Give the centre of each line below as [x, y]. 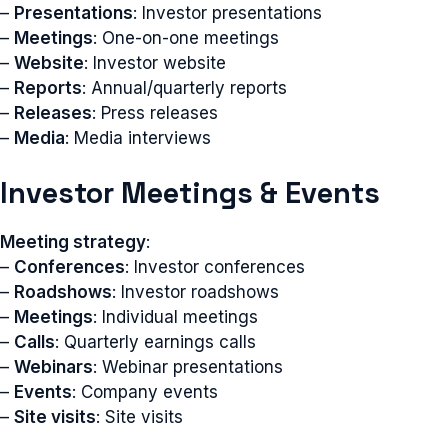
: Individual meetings [175, 317]
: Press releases [155, 112]
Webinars [53, 367]
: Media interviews [138, 137]
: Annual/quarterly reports [184, 87]
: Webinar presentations [188, 367]
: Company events [145, 392]
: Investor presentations [227, 12]
